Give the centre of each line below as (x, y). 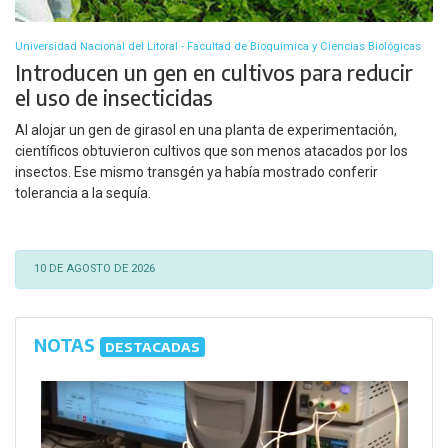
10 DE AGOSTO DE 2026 (94, 269)
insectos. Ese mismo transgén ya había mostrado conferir (196, 172)
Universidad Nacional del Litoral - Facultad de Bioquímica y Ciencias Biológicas (218, 46)
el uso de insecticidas (114, 97)
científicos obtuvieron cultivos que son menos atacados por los (211, 151)
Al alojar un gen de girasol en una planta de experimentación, (206, 130)
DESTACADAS (152, 347)
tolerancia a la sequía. (83, 193)
